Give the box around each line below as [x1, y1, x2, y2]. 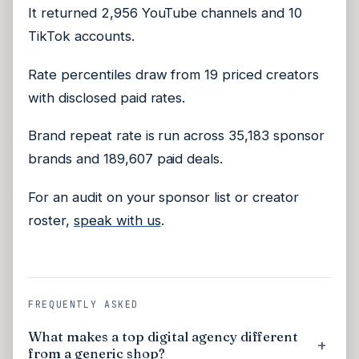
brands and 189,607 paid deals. [28, 151, 224, 167]
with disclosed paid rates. [28, 89, 186, 106]
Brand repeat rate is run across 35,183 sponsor [28, 127, 325, 144]
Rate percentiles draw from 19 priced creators [28, 66, 319, 83]
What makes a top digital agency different [28, 328, 299, 345]
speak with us [73, 212, 161, 228]
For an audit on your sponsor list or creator [28, 188, 299, 205]
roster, [28, 212, 74, 228]
